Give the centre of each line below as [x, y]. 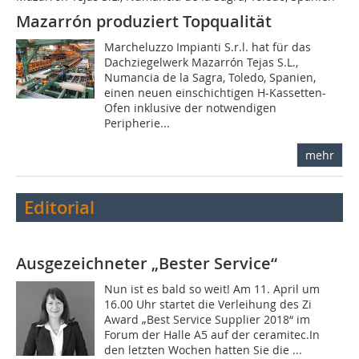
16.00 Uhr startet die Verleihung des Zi [208, 305]
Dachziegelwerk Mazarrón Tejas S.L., [202, 63]
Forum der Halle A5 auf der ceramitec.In [212, 335]
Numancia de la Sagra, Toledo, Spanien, [210, 78]
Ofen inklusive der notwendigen [191, 108]
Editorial [59, 208]
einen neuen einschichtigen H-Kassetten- [216, 93]
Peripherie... [137, 123]
